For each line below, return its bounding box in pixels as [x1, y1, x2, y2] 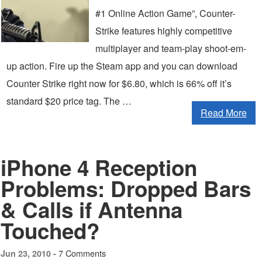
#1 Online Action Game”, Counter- [95, 6, 235, 20]
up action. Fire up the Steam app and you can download [6, 59, 237, 73]
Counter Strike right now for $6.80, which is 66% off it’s [6, 77, 232, 90]
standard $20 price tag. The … [6, 94, 132, 108]
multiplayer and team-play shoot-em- [95, 42, 246, 55]
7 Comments [58, 247, 106, 259]
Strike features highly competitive [95, 24, 232, 37]
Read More [201, 106, 247, 119]
